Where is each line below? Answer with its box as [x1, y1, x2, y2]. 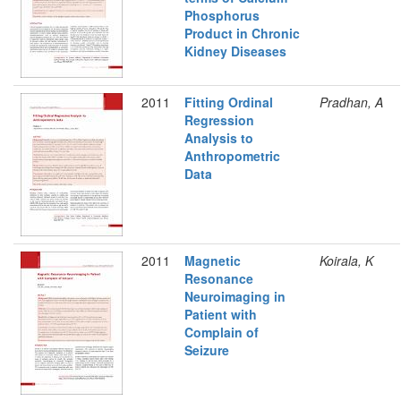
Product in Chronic [184, 24, 300, 42]
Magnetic [184, 252, 241, 269]
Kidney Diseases [184, 42, 286, 60]
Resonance [184, 269, 253, 287]
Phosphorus [184, 6, 260, 24]
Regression [184, 111, 254, 129]
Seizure [184, 341, 229, 359]
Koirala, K [320, 252, 373, 269]
